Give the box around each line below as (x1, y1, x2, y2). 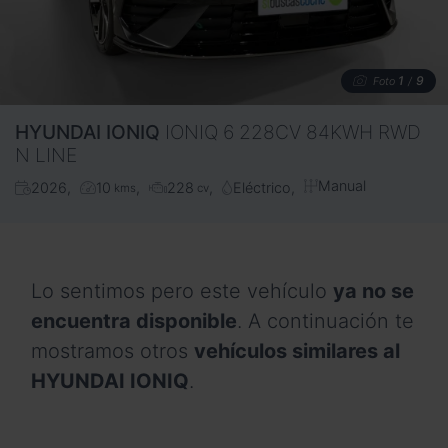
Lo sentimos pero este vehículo (31, 278, 333, 303)
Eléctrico (232, 179, 291, 197)
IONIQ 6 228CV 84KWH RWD (165, 120, 421, 145)
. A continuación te (237, 308, 414, 333)
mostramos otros (31, 338, 194, 363)
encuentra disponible (31, 308, 237, 333)
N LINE (15, 143, 77, 168)
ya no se (333, 278, 414, 303)
